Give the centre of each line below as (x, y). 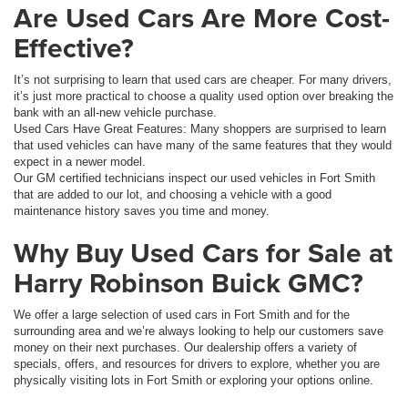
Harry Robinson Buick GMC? (189, 282)
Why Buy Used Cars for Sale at (203, 252)
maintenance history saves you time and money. (142, 210)
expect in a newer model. (80, 161)
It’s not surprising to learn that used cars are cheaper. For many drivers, (203, 79)
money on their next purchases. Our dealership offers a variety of (185, 347)
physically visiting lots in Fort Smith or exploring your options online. (194, 380)
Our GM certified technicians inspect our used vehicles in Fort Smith (194, 178)
